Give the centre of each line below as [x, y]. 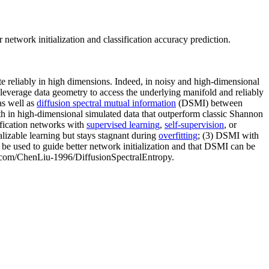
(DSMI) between [209, 103]
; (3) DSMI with [228, 135]
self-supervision [194, 124]
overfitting [178, 135]
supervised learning [123, 124]
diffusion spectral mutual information [106, 103]
